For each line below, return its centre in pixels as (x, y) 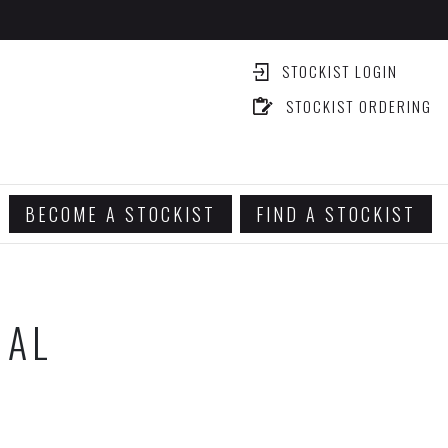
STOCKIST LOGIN (337, 71)
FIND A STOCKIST (336, 214)
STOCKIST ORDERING (356, 105)
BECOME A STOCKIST (120, 214)
